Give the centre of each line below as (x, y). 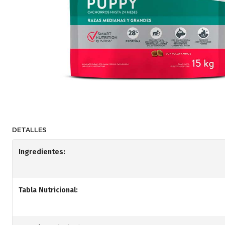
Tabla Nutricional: (48, 190)
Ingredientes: (42, 152)
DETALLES (29, 130)
